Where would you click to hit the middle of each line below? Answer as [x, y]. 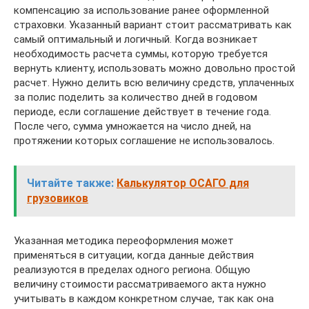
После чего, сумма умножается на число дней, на [132, 126]
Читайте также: [70, 183]
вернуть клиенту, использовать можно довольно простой [154, 68]
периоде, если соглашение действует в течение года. [142, 111]
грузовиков [58, 198]
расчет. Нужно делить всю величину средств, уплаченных [154, 82]
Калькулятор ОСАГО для [183, 183]
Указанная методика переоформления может [124, 240]
